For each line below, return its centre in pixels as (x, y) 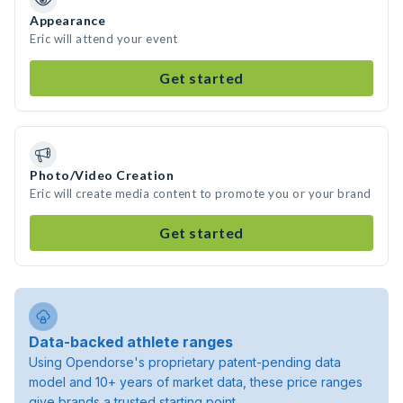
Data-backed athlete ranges (131, 342)
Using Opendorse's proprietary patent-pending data (185, 362)
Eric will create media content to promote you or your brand (201, 193)
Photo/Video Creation (102, 175)
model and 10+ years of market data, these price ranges (196, 382)
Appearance (67, 20)
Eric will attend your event (104, 39)
